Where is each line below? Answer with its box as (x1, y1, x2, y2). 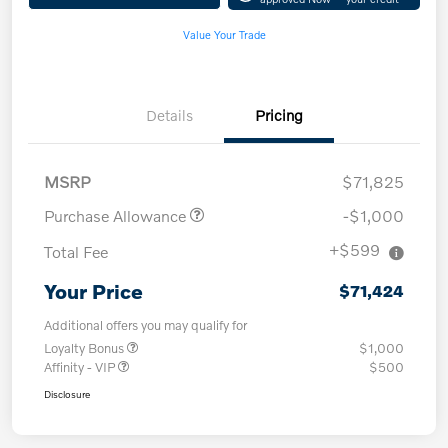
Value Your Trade (182, 27, 266, 42)
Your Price (44, 279, 143, 304)
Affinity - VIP (44, 359, 118, 376)
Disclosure (44, 388, 90, 401)
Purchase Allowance (44, 206, 190, 226)
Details (145, 106, 193, 125)
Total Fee (44, 242, 108, 262)
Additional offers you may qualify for (44, 317, 247, 334)
